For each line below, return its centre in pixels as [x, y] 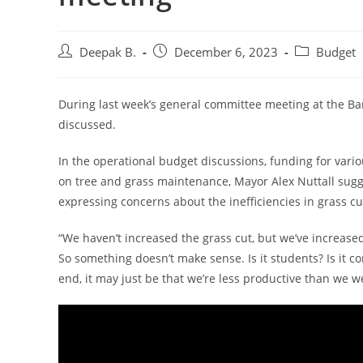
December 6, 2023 [226, 52]
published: [181, 68]
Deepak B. [108, 52]
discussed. [89, 124]
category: [319, 68]
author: [77, 68]
